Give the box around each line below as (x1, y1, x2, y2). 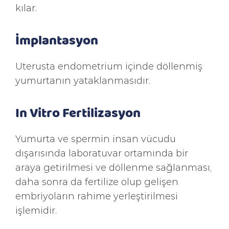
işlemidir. (15, 204, 57, 216)
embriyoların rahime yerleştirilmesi (15, 190, 178, 202)
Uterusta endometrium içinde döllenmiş (15, 60, 202, 72)
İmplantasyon (15, 31, 98, 48)
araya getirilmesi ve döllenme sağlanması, (15, 161, 212, 173)
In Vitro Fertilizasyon (15, 103, 141, 121)
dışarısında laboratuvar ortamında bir (15, 147, 188, 159)
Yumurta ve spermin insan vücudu (15, 132, 176, 145)
